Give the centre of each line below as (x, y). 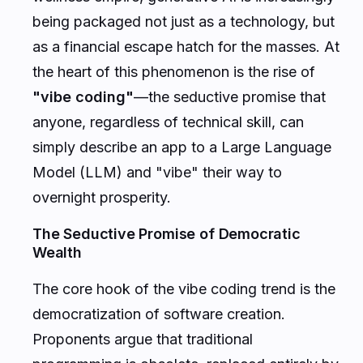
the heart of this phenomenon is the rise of (174, 71)
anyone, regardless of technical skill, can (168, 122)
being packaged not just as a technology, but (184, 21)
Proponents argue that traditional (143, 339)
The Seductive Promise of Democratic (167, 233)
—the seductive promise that (230, 96)
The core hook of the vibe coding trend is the (184, 288)
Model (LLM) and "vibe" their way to (157, 172)
